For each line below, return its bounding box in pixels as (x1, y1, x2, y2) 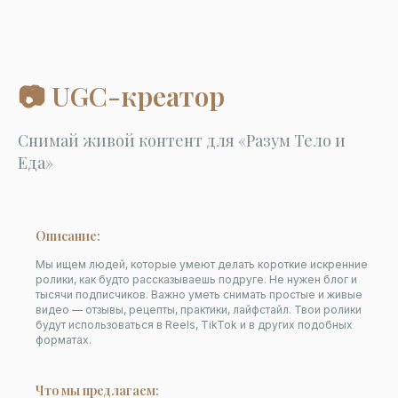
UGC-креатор (52, 78, 225, 114)
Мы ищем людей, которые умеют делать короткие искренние (36, 258, 368, 271)
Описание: (36, 227, 100, 244)
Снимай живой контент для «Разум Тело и (18, 130, 346, 151)
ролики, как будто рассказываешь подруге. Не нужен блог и (36, 273, 357, 286)
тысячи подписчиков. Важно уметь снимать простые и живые (36, 288, 362, 301)
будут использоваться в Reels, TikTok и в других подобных (36, 318, 353, 331)
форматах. (36, 333, 92, 346)
